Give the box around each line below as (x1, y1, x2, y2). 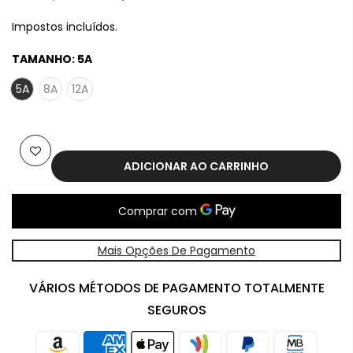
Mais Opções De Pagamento (98, 242, 255, 258)
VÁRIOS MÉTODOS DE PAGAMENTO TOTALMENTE (28, 278, 325, 297)
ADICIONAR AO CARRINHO (124, 158, 269, 174)
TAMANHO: (12, 50, 77, 67)
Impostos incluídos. (12, 18, 117, 35)
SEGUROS (147, 300, 206, 319)
